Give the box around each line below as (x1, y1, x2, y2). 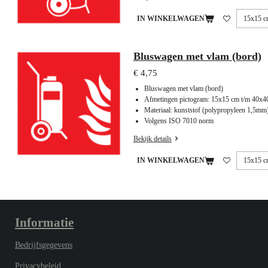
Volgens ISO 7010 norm (144, 116, 214, 125)
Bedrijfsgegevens (15, 240, 72, 249)
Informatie (15, 215, 74, 230)
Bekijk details (133, 134, 172, 143)
